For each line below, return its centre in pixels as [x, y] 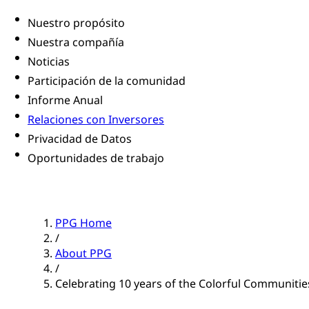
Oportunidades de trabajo [96, 158]
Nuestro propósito [76, 23]
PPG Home [83, 223]
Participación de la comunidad [107, 81]
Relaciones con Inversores [96, 120]
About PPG [83, 253]
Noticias [49, 62]
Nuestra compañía [76, 42]
